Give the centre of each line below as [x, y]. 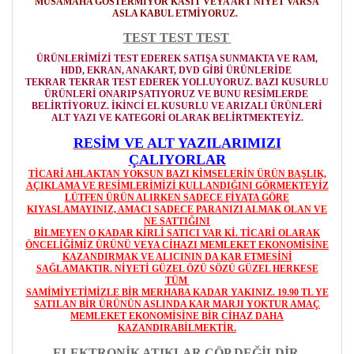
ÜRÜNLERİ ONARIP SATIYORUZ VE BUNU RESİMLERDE [177, 94]
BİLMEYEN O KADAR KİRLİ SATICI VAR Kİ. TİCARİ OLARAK [177, 233]
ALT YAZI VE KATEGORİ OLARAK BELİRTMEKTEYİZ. [177, 118]
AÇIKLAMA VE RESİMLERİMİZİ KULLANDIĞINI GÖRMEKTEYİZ [177, 186]
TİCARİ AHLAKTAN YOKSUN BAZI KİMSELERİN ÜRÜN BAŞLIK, [177, 174]
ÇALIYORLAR [177, 160]
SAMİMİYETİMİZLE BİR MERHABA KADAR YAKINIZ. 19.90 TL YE [177, 292]
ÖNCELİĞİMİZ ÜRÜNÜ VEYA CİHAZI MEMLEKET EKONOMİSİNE [177, 245]
